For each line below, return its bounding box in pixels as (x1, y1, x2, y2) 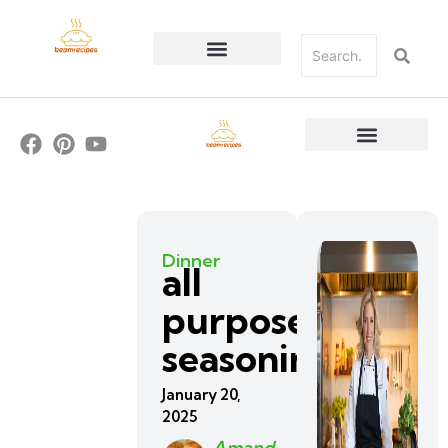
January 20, (162, 385, 242, 404)
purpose (162, 297, 309, 344)
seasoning (162, 335, 335, 382)
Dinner (162, 249, 221, 272)
